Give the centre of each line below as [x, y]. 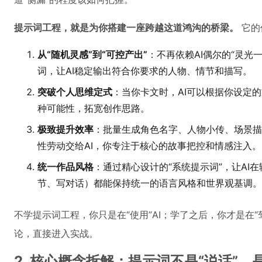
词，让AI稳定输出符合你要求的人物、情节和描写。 [145, 71]
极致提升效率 [65, 129]
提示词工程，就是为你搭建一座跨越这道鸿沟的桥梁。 [126, 27]
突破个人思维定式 [75, 92]
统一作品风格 [65, 167]
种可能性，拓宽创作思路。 [94, 108]
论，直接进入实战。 [56, 233]
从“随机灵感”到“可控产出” [92, 54]
